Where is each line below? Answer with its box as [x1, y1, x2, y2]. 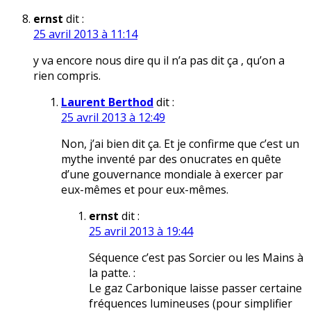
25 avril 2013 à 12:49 [61, 110, 165, 126]
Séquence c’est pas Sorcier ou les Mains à [89, 250, 303, 266]
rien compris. [33, 68, 101, 84]
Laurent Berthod [61, 94, 153, 110]
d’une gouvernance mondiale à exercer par [61, 167, 283, 183]
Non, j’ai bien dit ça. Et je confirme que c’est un [61, 136, 299, 152]
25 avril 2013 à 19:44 [89, 224, 193, 239]
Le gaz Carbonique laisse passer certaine [89, 280, 302, 296]
